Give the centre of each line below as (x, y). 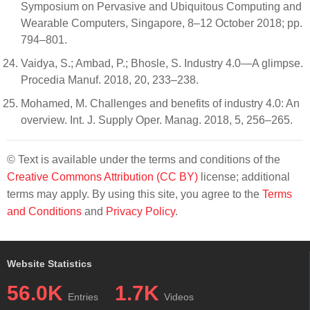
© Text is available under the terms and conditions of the (144, 159)
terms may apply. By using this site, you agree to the (135, 194)
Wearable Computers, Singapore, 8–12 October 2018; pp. (162, 23)
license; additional (244, 176)
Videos (179, 297)
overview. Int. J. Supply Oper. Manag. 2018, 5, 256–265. (157, 120)
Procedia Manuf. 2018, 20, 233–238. (110, 80)
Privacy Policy (140, 211)
